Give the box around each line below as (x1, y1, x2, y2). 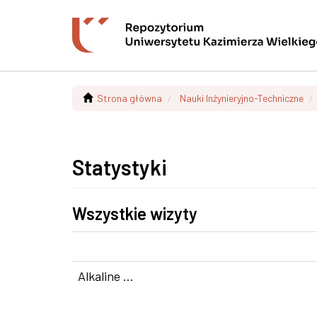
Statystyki (72, 154, 167, 180)
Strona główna (97, 92, 162, 104)
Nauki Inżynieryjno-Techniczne (180, 92, 304, 104)
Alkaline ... (78, 268, 134, 284)
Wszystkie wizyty (72, 203, 197, 224)
